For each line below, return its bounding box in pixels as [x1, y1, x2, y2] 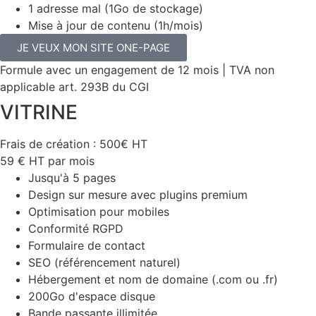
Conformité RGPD [28, 221, 123, 236]
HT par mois [29, 153, 95, 168]
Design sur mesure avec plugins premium [28, 187, 248, 202]
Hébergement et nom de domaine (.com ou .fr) [28, 272, 278, 286]
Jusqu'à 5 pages [28, 170, 116, 185]
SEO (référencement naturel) [28, 255, 181, 269]
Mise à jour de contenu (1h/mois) [28, 18, 203, 32]
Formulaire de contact [28, 238, 145, 253]
